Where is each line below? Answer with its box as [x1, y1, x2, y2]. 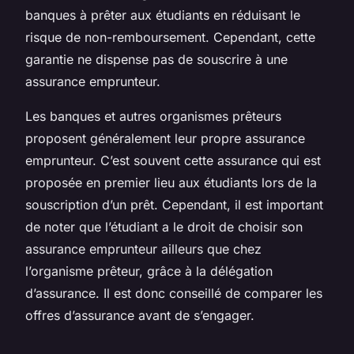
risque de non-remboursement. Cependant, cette [25, 28, 315, 45]
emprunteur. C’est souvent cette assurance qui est [25, 152, 321, 168]
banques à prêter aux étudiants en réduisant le [25, 6, 300, 23]
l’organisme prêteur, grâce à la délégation [25, 262, 273, 279]
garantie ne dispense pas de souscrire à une [25, 51, 288, 67]
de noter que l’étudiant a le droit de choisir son [25, 218, 303, 235]
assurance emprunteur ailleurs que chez [25, 240, 262, 257]
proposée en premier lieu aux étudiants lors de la [25, 174, 317, 190]
